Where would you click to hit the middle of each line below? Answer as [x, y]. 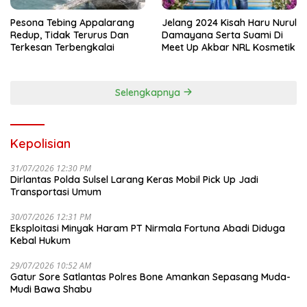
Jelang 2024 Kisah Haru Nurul [229, 22]
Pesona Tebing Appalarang [72, 22]
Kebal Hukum [40, 240]
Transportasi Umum [56, 192]
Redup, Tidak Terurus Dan [70, 35]
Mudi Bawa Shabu [51, 289]
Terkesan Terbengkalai [62, 47]
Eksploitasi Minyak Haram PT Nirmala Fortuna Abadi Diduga [148, 228]
